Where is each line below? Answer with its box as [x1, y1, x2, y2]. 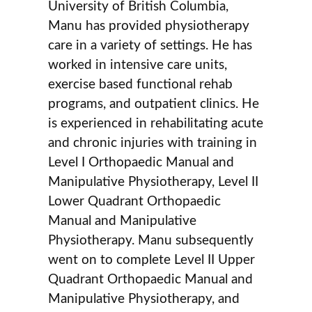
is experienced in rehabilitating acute [48, 116, 264, 130]
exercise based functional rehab [48, 77, 233, 91]
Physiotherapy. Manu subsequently [48, 233, 254, 247]
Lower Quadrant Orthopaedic [48, 194, 221, 208]
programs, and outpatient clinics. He [48, 97, 260, 111]
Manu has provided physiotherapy [48, 19, 250, 33]
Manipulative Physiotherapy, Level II [48, 175, 259, 189]
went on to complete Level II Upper [48, 253, 256, 267]
